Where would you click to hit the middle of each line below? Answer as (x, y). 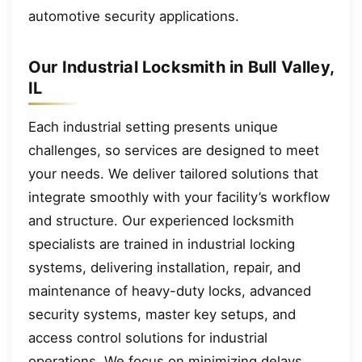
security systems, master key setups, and (162, 315)
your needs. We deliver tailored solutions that (173, 174)
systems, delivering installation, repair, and (164, 268)
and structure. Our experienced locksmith (161, 221)
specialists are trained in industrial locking (162, 244)
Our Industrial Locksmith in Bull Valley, (181, 67)
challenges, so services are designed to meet (174, 151)
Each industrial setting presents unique (153, 127)
